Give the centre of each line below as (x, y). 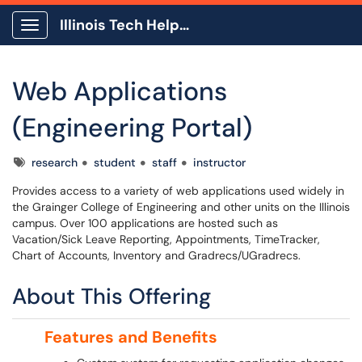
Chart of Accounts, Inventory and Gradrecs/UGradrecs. (156, 255)
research (55, 162)
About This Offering (112, 296)
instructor (219, 162)
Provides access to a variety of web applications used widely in (178, 191)
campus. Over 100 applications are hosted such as (145, 223)
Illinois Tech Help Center (184, 25)
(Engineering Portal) (132, 128)
